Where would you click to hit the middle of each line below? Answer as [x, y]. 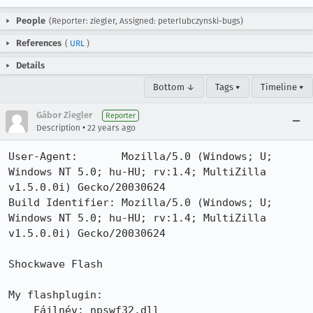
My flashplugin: [56, 295]
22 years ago [111, 128]
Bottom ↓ [174, 87]
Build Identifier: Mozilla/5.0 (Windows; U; [140, 203]
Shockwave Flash [56, 264]
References [39, 43]
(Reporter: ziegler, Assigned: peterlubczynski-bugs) [146, 21]
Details [30, 65]
